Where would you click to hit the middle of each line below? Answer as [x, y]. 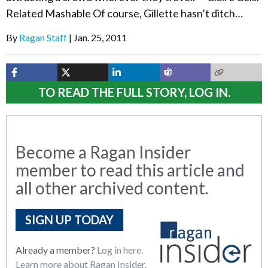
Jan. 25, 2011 [100, 37]
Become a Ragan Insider [103, 152]
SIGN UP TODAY [69, 220]
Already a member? [56, 250]
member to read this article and [130, 170]
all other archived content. [112, 188]
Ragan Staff [43, 37]
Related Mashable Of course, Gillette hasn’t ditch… [124, 13]
